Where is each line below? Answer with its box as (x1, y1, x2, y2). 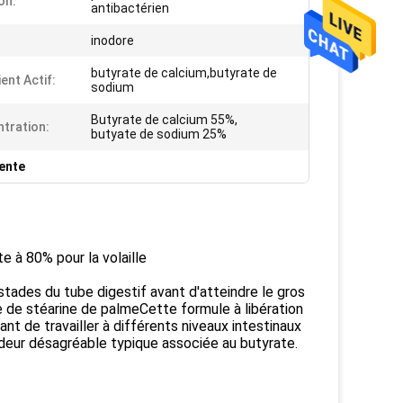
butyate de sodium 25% (91, 127, 227, 141)
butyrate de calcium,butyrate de (91, 66, 277, 80)
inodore (91, 33, 134, 48)
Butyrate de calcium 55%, (91, 112, 237, 127)
